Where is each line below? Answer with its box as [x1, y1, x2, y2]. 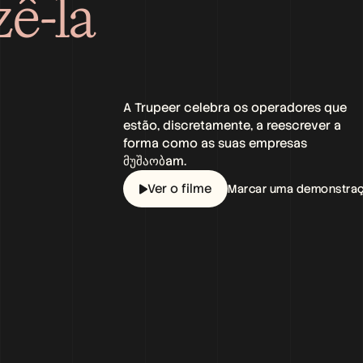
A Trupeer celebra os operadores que [123, 100, 347, 116]
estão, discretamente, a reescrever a [123, 117, 341, 134]
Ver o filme [147, 181, 211, 197]
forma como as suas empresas [123, 135, 307, 152]
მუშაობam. [123, 153, 186, 169]
